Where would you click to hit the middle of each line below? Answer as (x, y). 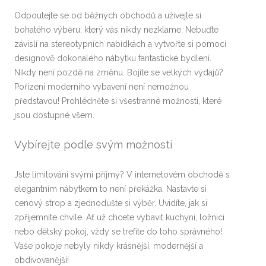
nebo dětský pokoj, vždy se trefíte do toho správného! (118, 232)
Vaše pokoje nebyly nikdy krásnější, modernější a (109, 246)
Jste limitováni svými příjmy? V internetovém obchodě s (122, 175)
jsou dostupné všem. (54, 115)
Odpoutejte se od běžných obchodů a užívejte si (108, 15)
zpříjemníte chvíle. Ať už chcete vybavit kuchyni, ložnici (119, 217)
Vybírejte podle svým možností (93, 145)
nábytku (121, 58)
